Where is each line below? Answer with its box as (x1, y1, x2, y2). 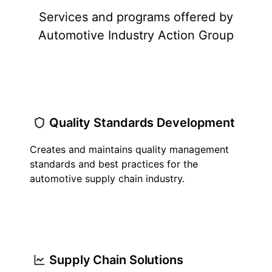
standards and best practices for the (30, 158, 198, 170)
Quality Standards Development (49, 115, 236, 130)
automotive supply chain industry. (30, 172, 185, 185)
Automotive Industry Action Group (38, 28, 234, 42)
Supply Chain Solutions (49, 253, 183, 267)
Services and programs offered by (39, 10, 233, 24)
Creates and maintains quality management (30, 143, 229, 155)
